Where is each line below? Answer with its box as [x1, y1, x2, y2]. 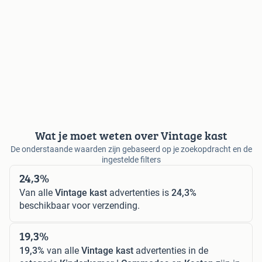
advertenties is [107, 187, 171, 198]
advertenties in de [133, 245, 208, 256]
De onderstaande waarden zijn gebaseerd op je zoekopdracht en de [10, 144, 252, 154]
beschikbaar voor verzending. [19, 200, 140, 211]
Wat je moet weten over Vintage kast [35, 127, 227, 144]
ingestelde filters [101, 155, 161, 164]
